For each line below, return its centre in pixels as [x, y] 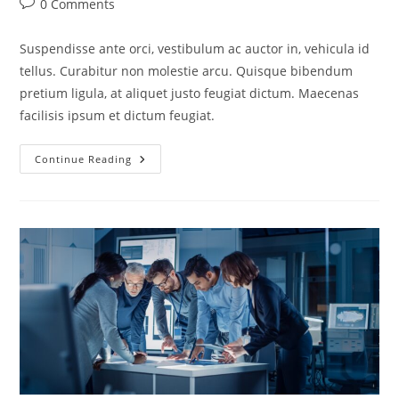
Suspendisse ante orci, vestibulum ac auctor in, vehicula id [195, 49]
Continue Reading [84, 159]
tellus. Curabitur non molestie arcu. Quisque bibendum [187, 71]
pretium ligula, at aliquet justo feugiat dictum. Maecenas [190, 94]
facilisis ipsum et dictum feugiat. [118, 116]
